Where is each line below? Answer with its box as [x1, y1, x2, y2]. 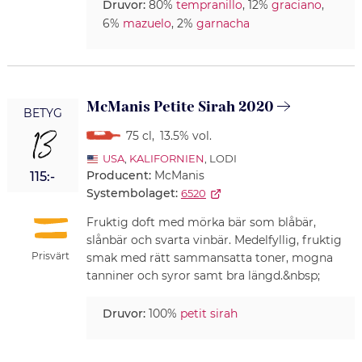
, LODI [204, 152, 237, 166]
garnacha [196, 16, 250, 32]
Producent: [86, 168, 154, 183]
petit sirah [179, 306, 238, 322]
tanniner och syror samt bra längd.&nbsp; [86, 268, 320, 284]
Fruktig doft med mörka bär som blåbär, [86, 215, 316, 230]
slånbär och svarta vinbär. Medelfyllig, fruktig [86, 233, 342, 248]
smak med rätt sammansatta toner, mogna [86, 250, 333, 266]
